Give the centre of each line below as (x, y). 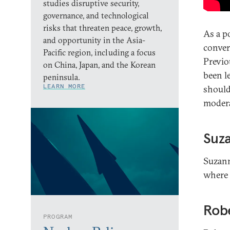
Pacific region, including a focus (99, 52)
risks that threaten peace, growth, (102, 27)
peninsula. (62, 77)
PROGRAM (58, 216)
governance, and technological (96, 15)
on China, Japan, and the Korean (99, 64)
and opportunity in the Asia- (94, 40)
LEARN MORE (64, 86)
